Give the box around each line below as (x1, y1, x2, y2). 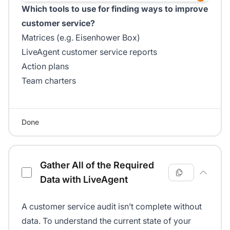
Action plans (22, 61, 69, 72)
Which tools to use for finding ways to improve (22, 4, 208, 14)
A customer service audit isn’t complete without (22, 201, 202, 212)
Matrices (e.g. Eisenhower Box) (22, 32, 140, 43)
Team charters (22, 75, 76, 86)
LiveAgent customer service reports (22, 47, 157, 57)
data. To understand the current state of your (22, 216, 191, 226)
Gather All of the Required (40, 160, 154, 171)
